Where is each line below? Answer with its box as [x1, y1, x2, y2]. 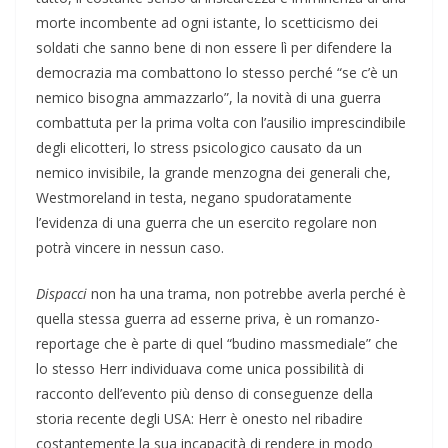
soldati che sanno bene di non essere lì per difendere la [36, 38, 392, 58]
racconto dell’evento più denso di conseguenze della [36, 384, 373, 404]
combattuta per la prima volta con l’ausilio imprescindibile [36, 113, 406, 133]
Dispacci [36, 284, 87, 304]
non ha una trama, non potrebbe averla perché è [87, 284, 406, 304]
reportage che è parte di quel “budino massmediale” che [36, 334, 398, 354]
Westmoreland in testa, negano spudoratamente [36, 188, 352, 208]
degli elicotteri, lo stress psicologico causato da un [36, 138, 362, 158]
